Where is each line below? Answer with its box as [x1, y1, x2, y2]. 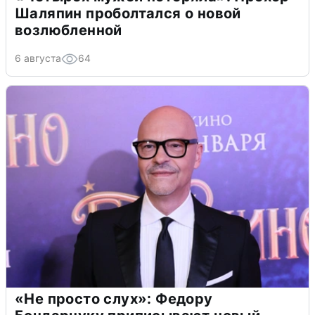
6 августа [15, 51, 61, 64]
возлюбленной [15, 21, 122, 39]
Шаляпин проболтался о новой [15, 4, 241, 22]
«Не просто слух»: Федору [15, 290, 213, 307]
